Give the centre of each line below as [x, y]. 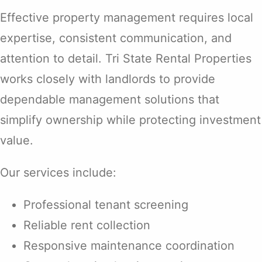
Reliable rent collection [87, 225]
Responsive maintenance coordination [129, 246]
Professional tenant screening [106, 205]
